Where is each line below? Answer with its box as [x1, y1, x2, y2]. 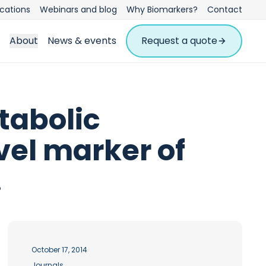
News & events [47, 34, 116, 47]
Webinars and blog [40, 4, 117, 15]
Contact [207, 4, 242, 15]
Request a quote [141, 34, 217, 47]
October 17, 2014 [31, 245, 88, 255]
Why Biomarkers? [126, 4, 198, 15]
